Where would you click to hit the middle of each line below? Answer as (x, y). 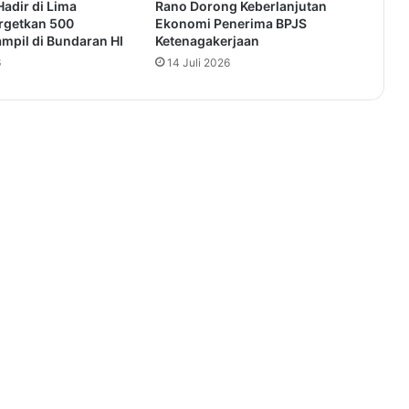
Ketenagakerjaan (207, 41)
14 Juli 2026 (198, 63)
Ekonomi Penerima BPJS (231, 24)
